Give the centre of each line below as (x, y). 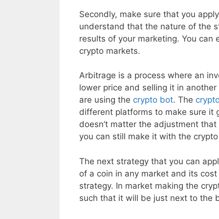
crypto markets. (110, 51)
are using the (106, 100)
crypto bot (153, 100)
